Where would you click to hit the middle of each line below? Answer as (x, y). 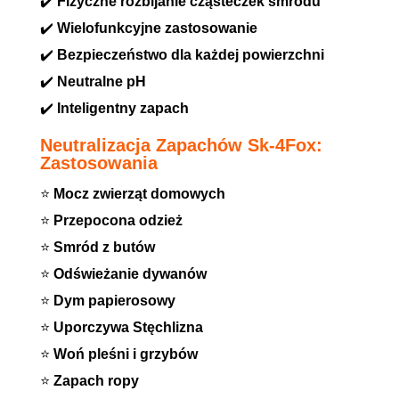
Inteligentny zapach (122, 108)
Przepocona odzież (118, 220)
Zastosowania (98, 163)
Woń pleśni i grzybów (125, 354)
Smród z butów (104, 247)
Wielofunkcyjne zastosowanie (157, 28)
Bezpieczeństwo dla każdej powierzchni (190, 54)
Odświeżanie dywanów (130, 273)
